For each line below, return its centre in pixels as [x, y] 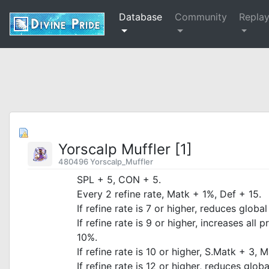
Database [141, 17]
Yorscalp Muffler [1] [125, 149]
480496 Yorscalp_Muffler [106, 162]
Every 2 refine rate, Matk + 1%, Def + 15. [169, 194]
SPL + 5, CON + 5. [119, 180]
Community [201, 17]
